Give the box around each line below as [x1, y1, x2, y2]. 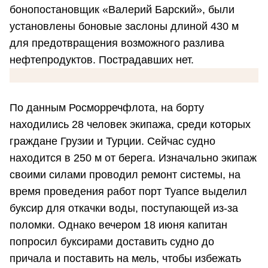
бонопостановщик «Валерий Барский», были [10, 4, 234, 16]
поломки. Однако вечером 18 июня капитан [10, 219, 227, 232]
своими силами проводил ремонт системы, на [10, 169, 240, 181]
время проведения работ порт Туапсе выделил [10, 185, 247, 198]
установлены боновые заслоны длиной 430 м [10, 20, 239, 33]
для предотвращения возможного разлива [10, 37, 224, 50]
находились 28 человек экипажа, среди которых [10, 118, 251, 131]
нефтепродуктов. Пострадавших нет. [10, 54, 194, 66]
